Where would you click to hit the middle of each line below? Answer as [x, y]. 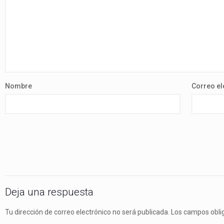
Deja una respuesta [49, 192]
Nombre [18, 86]
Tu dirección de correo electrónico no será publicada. [87, 212]
